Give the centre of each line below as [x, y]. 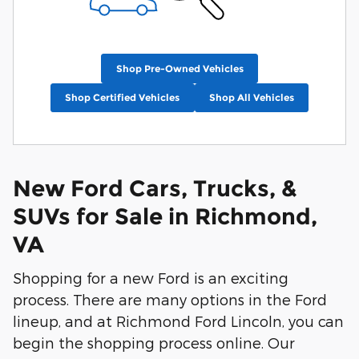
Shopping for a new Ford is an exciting [151, 278]
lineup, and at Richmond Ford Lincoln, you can [178, 321]
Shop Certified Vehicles [123, 98]
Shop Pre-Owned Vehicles [179, 69]
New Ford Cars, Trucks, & [155, 188]
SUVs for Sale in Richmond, [165, 216]
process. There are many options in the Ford [170, 300]
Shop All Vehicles [251, 98]
